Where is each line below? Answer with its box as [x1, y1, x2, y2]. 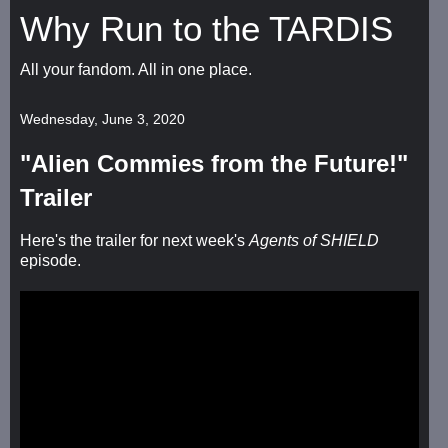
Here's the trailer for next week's [20, 231, 249, 249]
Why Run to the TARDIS [20, 10, 393, 48]
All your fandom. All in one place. [20, 61, 252, 78]
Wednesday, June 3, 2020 [20, 111, 185, 127]
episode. [20, 251, 81, 269]
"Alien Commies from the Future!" [20, 150, 408, 177]
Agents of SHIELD [249, 231, 379, 249]
